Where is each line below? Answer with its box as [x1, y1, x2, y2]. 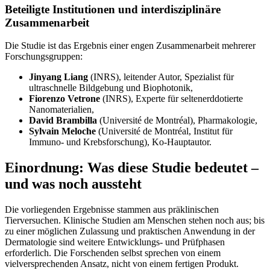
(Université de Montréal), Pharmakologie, [97, 115, 257, 126]
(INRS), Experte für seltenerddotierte [100, 93, 243, 104]
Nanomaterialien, [29, 104, 94, 115]
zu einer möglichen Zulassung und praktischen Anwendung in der [5, 226, 255, 237]
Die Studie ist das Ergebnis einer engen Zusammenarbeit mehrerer [5, 40, 256, 51]
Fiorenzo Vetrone [29, 93, 100, 104]
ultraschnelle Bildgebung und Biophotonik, [29, 83, 193, 93]
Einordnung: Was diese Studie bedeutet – [5, 160, 259, 176]
